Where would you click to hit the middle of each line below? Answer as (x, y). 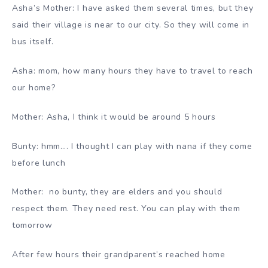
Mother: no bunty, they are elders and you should (117, 192)
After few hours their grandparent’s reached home (119, 255)
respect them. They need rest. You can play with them (126, 209)
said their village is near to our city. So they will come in (131, 25)
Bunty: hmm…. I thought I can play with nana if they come (132, 146)
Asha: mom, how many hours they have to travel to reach (133, 71)
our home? (34, 88)
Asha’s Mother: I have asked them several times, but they (133, 8)
